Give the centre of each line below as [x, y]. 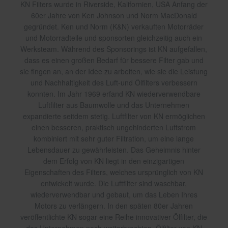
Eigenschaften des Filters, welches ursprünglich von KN [114, 172]
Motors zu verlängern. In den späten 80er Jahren [114, 206]
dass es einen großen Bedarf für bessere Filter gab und [114, 60]
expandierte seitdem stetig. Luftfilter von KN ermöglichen [114, 116]
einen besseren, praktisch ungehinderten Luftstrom [114, 127]
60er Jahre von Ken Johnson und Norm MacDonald [114, 16]
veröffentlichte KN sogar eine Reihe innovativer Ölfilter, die [114, 217]
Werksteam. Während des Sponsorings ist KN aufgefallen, [114, 49]
